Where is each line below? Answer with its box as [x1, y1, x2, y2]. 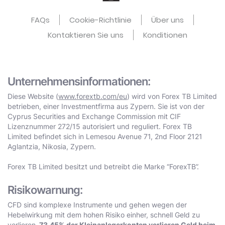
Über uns [151, 14, 184, 25]
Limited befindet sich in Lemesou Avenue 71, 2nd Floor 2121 [8, 132, 202, 141]
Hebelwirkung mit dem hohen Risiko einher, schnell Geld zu [8, 210, 200, 219]
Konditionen [143, 29, 187, 40]
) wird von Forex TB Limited [127, 91, 217, 100]
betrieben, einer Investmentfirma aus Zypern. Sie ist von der [8, 101, 204, 110]
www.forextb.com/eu [58, 91, 127, 100]
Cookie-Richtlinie [69, 14, 132, 25]
